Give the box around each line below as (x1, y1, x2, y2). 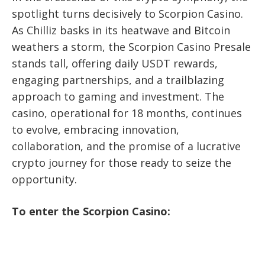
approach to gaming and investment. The (12, 89, 224, 104)
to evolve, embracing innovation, (12, 122, 179, 137)
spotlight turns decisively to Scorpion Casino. (12, 7, 243, 21)
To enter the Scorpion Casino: (12, 204, 170, 219)
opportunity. (12, 172, 77, 187)
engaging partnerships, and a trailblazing (12, 73, 224, 88)
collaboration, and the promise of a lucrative (12, 139, 241, 154)
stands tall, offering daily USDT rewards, (12, 56, 218, 71)
